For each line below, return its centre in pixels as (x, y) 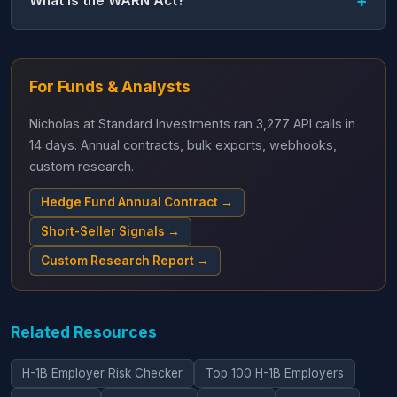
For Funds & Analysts (110, 86)
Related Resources (84, 331)
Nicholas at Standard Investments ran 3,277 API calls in (192, 123)
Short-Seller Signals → (110, 231)
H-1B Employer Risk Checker (102, 373)
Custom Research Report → (125, 260)
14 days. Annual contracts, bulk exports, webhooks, (183, 144)
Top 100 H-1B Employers (275, 373)
